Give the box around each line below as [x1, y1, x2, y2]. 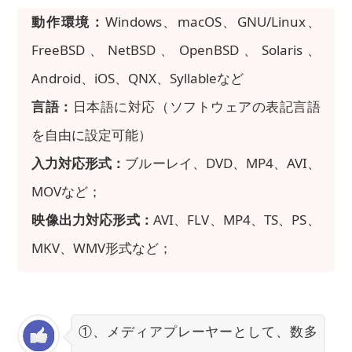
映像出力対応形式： [31, 210, 153, 229]
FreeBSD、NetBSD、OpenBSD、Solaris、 [31, 40, 321, 59]
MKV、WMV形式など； [31, 238, 173, 257]
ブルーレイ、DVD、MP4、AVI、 [125, 153, 321, 172]
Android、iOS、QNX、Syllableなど [31, 68, 244, 87]
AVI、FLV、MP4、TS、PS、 [153, 210, 321, 229]
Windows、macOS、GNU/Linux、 [104, 12, 321, 31]
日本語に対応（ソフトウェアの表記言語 [72, 97, 321, 115]
